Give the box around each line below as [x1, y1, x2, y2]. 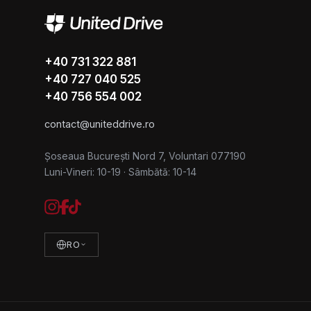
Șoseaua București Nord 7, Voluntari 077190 [44, 149, 246, 162]
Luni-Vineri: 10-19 [44, 165, 121, 178]
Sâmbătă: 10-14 [128, 165, 196, 178]
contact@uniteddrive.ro [44, 117, 155, 130]
